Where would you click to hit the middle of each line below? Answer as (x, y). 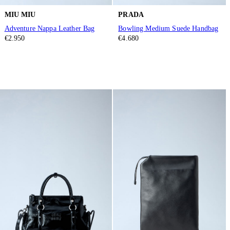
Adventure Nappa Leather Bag (50, 29)
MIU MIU (20, 14)
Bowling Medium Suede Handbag (168, 29)
